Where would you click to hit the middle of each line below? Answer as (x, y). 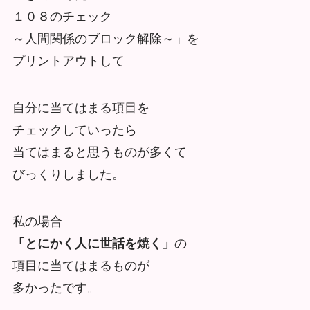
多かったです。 (56, 288)
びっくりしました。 (68, 175)
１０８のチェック (62, 17)
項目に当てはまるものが (81, 265)
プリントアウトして (68, 61)
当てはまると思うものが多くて (99, 153)
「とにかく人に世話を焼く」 (93, 243)
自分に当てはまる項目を (81, 108)
